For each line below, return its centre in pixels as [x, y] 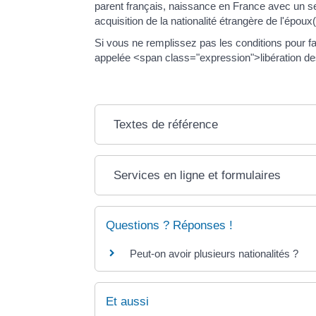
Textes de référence [166, 125]
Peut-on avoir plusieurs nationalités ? [214, 254]
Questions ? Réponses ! [170, 226]
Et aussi [128, 302]
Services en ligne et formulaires [197, 176]
